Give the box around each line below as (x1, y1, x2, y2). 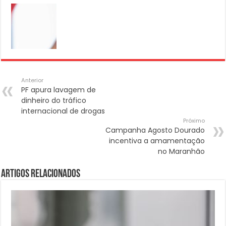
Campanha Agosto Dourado (105, 125, 205, 136)
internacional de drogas (21, 106, 105, 117)
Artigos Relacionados (1, 168, 81, 181)
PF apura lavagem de (21, 85, 96, 95)
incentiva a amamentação (108, 136, 205, 146)
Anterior (21, 76, 44, 85)
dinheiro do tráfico (21, 95, 87, 106)
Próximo (183, 117, 205, 125)
